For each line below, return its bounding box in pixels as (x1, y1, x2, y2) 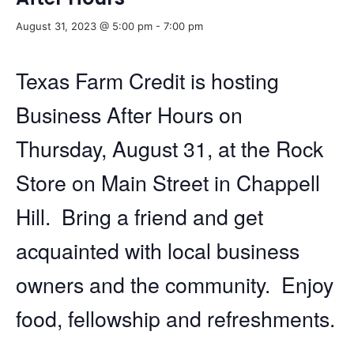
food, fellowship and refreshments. (16, 302, 335, 333)
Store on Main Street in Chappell (16, 166, 320, 198)
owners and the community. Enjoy (16, 268, 333, 299)
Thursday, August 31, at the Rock (16, 132, 323, 164)
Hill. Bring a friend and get (16, 200, 263, 232)
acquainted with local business (16, 234, 299, 265)
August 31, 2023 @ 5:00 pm (16, 19, 153, 32)
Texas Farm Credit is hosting (16, 64, 279, 96)
